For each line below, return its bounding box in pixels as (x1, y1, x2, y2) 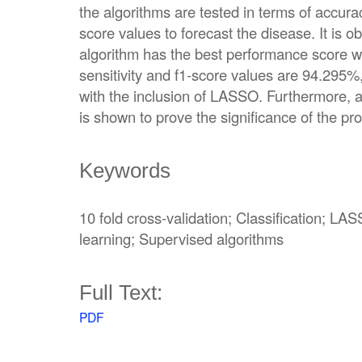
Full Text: (79, 280, 162, 304)
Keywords (79, 158, 170, 182)
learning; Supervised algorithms (79, 228, 284, 250)
